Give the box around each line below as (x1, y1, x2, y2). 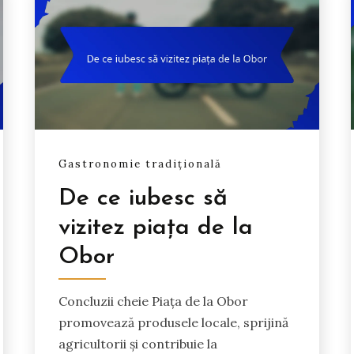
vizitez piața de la (58, 215, 254, 240)
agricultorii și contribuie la (58, 335, 218, 352)
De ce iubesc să (58, 186, 228, 211)
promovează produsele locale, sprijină (58, 314, 289, 330)
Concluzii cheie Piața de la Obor (58, 292, 249, 309)
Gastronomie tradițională (58, 157, 223, 171)
